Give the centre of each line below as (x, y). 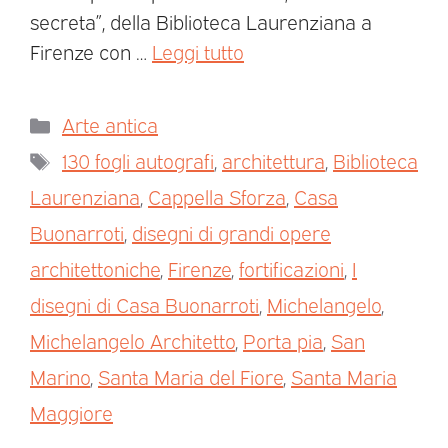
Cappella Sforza (217, 196)
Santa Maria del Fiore (190, 376)
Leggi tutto (198, 51)
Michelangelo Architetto (132, 340)
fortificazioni (291, 268)
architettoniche (95, 268)
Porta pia (283, 340)
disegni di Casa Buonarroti (144, 304)
